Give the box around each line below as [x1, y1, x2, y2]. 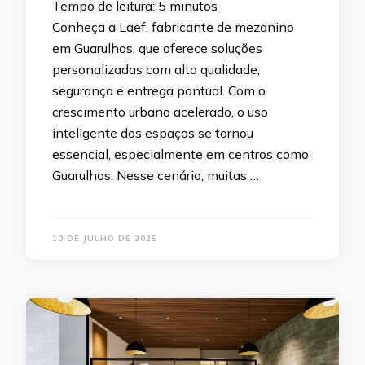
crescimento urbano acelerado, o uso [52, 103, 268, 120]
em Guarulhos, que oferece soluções [52, 40, 262, 56]
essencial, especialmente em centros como [52, 146, 309, 162]
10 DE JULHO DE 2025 [52, 233, 157, 244]
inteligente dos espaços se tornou [52, 125, 253, 141]
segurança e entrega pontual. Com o [52, 82, 266, 99]
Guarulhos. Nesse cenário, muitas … [52, 167, 259, 183]
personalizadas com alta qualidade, [52, 61, 260, 77]
